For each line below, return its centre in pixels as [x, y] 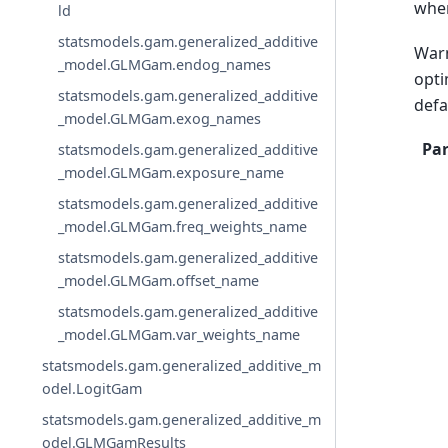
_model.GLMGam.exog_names [160, 119]
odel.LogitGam [92, 389]
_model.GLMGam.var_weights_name [179, 335]
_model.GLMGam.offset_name [159, 281]
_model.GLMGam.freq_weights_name [183, 227]
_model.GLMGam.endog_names [165, 65]
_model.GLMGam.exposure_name [171, 173]
